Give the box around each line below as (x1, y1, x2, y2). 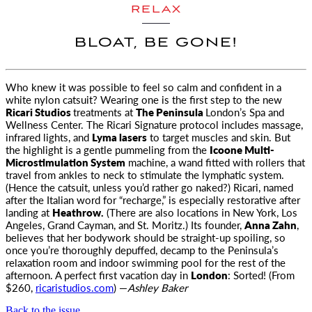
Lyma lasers (92, 130, 147, 144)
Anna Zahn (244, 217, 297, 232)
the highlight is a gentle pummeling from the (6, 142, 210, 157)
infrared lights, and (6, 130, 92, 144)
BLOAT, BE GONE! (75, 35, 237, 52)
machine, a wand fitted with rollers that (125, 155, 305, 169)
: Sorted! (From (228, 267, 295, 282)
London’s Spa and (205, 104, 284, 119)
